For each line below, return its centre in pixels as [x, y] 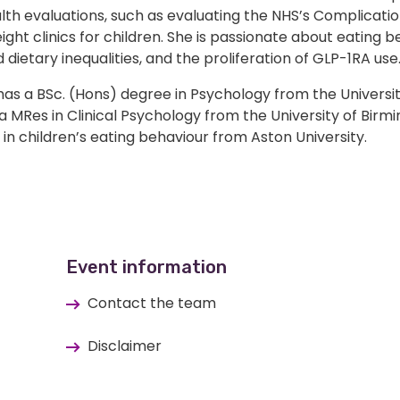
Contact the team [151, 304]
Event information [146, 267]
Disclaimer [124, 346]
